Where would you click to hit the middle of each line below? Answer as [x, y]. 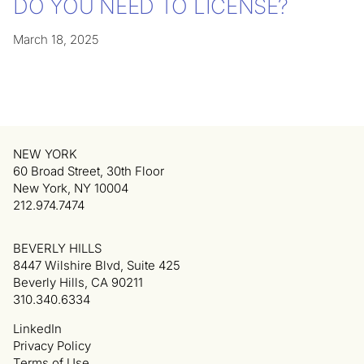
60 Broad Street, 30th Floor [89, 171]
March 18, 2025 [56, 40]
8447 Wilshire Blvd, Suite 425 [97, 266]
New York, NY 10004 [71, 188]
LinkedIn [37, 329]
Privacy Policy [52, 346]
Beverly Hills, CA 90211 [78, 283]
